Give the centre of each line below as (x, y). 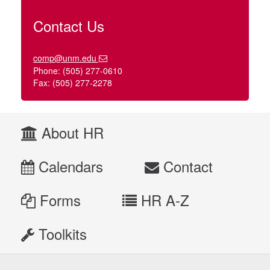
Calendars (69, 166)
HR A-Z (163, 200)
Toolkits (61, 234)
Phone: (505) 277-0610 (78, 71)
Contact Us (69, 26)
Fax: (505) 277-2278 (73, 83)
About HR (71, 133)
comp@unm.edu (65, 58)
